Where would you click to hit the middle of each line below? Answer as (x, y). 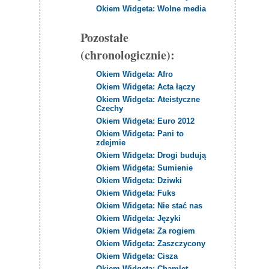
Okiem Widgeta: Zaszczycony (151, 243)
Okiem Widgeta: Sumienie (145, 168)
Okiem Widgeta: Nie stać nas (150, 205)
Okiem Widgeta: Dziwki (139, 180)
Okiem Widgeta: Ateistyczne (148, 99)
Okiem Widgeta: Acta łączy (146, 86)
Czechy (110, 108)
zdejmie (111, 142)
